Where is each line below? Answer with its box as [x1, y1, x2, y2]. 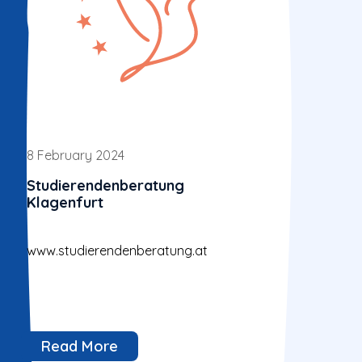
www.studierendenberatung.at [26, 242, 208, 259]
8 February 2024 [26, 147, 124, 164]
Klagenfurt [26, 193, 103, 213]
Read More [40, 335, 118, 356]
